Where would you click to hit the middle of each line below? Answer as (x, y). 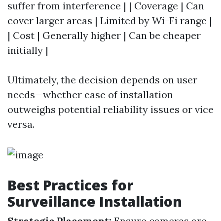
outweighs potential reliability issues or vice (110, 109)
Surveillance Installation (95, 201)
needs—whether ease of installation (90, 94)
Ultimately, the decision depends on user (102, 80)
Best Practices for (70, 185)
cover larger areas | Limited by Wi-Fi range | (110, 20)
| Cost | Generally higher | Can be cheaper (104, 35)
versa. (21, 124)
